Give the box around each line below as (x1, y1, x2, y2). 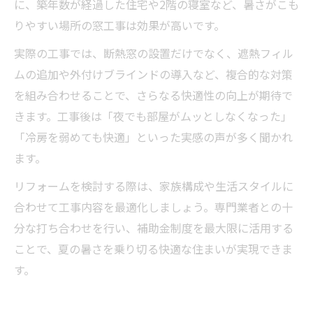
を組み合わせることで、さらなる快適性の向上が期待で (14, 86, 293, 103)
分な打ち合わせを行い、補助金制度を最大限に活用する (14, 219, 293, 236)
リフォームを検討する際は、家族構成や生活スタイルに (14, 177, 293, 194)
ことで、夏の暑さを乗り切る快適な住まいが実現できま (14, 240, 293, 257)
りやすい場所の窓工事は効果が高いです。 (14, 16, 225, 34)
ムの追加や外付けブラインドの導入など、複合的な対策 (14, 65, 293, 82)
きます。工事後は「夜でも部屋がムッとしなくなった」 (14, 107, 292, 124)
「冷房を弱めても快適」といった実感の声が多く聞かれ (14, 128, 293, 145)
